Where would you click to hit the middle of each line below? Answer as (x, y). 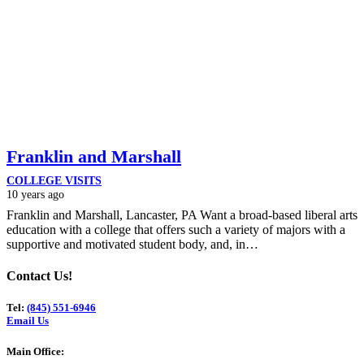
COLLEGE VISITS (54, 180)
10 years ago (35, 194)
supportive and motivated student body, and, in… (132, 244)
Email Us (28, 321)
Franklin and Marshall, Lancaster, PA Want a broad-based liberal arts (182, 214)
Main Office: (35, 352)
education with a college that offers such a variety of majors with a (176, 229)
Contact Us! (39, 275)
